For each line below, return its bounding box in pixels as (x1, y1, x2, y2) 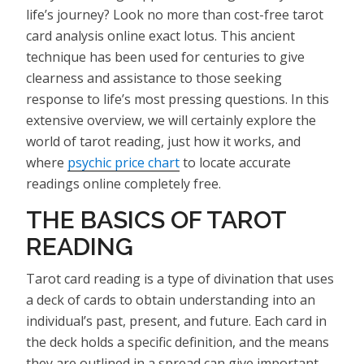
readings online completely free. (26, 174, 221, 193)
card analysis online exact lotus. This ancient (26, 26, 295, 45)
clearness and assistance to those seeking (26, 68, 282, 87)
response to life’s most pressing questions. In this (26, 89, 329, 108)
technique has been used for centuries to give (26, 47, 305, 66)
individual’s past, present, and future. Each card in (26, 311, 327, 330)
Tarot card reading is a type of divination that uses (26, 269, 334, 288)
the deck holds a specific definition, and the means (26, 332, 329, 351)
